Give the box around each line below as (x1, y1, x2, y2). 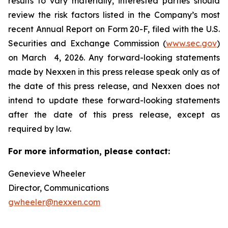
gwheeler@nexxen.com (8, 196, 100, 207)
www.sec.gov (166, 38, 217, 48)
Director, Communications (8, 182, 125, 193)
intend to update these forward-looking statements (8, 95, 220, 105)
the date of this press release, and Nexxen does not (8, 80, 220, 91)
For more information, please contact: (8, 146, 170, 156)
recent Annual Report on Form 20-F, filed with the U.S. (8, 23, 220, 34)
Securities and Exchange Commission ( (8, 38, 166, 48)
